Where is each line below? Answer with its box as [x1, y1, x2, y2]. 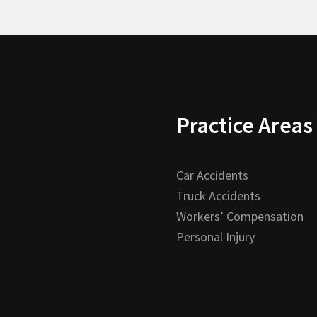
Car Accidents [176, 167, 248, 184]
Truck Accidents [176, 188, 260, 204]
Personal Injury [176, 229, 255, 246]
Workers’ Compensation [176, 208, 304, 225]
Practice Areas [176, 111, 313, 140]
